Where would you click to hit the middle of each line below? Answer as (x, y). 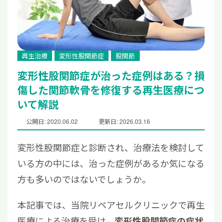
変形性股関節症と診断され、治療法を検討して (111, 147)
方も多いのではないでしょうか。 (84, 179)
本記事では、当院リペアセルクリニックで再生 (111, 205)
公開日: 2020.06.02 (52, 121)
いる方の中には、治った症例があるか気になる (111, 163)
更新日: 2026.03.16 (124, 121)
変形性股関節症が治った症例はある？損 (111, 75)
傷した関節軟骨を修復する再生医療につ (111, 89)
